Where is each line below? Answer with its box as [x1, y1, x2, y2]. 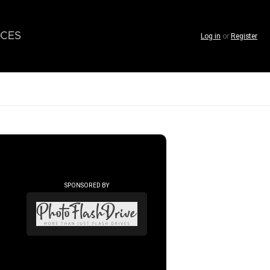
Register [231, 31, 257, 40]
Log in [201, 31, 221, 40]
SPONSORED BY [64, 181, 110, 189]
